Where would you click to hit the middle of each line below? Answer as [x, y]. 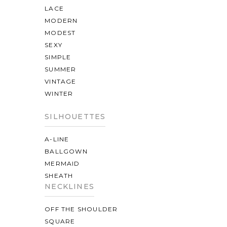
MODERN [61, 20]
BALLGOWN [66, 151]
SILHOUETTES [75, 117]
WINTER [59, 93]
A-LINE [57, 139]
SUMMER [61, 69]
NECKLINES [69, 186]
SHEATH [59, 175]
